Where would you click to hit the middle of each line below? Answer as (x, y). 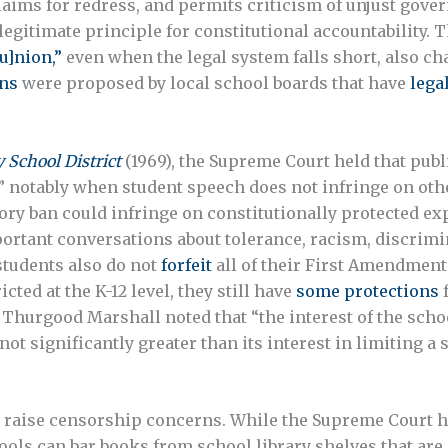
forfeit (186, 264)
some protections (367, 290)
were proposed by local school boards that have (214, 83)
